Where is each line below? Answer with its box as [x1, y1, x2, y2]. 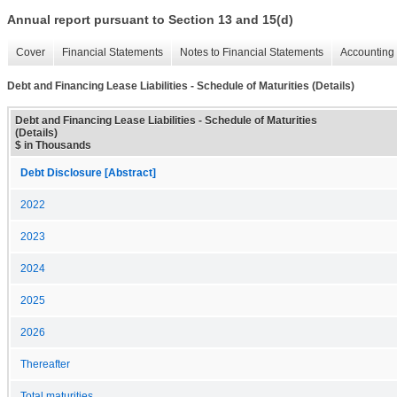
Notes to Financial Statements [180, 46, 323, 59]
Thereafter [20, 358, 70, 370]
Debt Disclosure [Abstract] [20, 167, 156, 178]
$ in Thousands [15, 138, 91, 152]
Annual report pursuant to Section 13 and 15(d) [7, 12, 293, 27]
